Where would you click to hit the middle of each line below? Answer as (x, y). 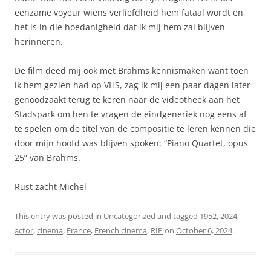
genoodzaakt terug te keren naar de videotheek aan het (127, 99)
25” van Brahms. (47, 157)
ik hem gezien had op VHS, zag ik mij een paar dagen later (132, 85)
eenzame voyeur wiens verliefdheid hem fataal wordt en (129, 12)
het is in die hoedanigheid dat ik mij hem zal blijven (120, 27)
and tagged (178, 216)
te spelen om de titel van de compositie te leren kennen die (135, 128)
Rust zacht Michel (51, 186)
